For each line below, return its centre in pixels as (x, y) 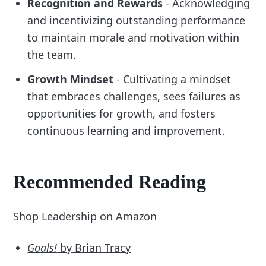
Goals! (42, 248)
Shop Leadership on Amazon (85, 216)
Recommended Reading (110, 182)
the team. (52, 54)
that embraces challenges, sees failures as (134, 96)
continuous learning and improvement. (126, 130)
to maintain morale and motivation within (134, 37)
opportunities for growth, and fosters (122, 113)
